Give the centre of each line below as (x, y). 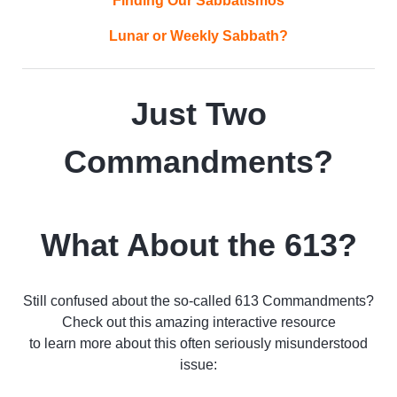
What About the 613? (198, 245)
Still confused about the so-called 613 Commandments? (198, 300)
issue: (198, 364)
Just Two (198, 113)
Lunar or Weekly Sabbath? (198, 35)
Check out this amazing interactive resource (198, 322)
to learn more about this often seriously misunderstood (198, 343)
